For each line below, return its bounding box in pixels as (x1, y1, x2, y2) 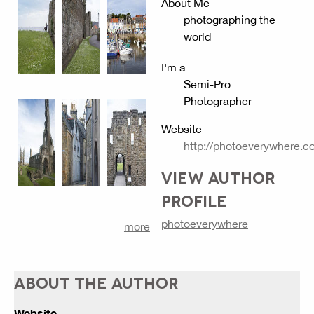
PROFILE (161, 191, 227, 210)
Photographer (183, 95, 252, 108)
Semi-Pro (183, 78, 231, 91)
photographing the (183, 13, 275, 27)
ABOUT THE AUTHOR (14, 273, 179, 292)
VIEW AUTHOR (161, 168, 275, 186)
